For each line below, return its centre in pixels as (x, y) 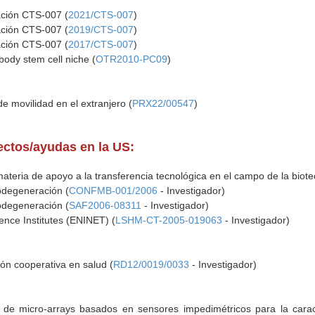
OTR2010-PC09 (132, 59)
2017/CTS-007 (101, 44)
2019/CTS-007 (101, 30)
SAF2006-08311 (105, 205)
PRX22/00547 (163, 103)
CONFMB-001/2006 (114, 191)
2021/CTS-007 (101, 15)
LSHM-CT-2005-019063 (169, 220)
